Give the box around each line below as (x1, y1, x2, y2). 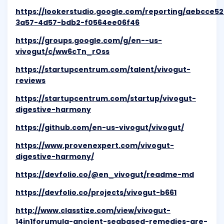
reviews (15, 75, 45, 86)
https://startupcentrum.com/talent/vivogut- (15, 64, 190, 75)
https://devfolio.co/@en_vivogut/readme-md (15, 169, 194, 180)
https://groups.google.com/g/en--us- (15, 35, 162, 46)
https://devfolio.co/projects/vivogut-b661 (15, 187, 176, 198)
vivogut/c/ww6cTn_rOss (15, 46, 109, 57)
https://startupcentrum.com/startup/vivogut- (15, 93, 196, 104)
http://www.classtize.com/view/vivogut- (15, 205, 170, 216)
